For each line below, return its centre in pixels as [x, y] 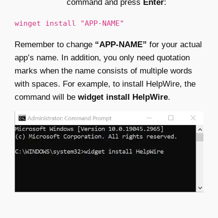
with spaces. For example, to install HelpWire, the [105, 84]
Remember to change [55, 45]
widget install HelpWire [123, 97]
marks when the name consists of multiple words [103, 71]
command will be [46, 97]
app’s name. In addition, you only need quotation [102, 58]
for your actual [174, 45]
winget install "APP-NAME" [69, 24]
